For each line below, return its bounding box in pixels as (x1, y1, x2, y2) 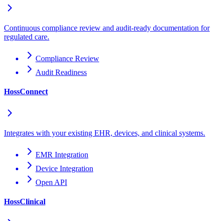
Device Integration (36, 164, 93, 173)
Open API (36, 178, 67, 186)
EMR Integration (36, 150, 88, 159)
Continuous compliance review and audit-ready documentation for (4, 24, 210, 33)
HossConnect (4, 87, 48, 96)
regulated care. (4, 33, 49, 41)
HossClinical (4, 197, 45, 206)
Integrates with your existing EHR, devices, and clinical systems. (4, 128, 205, 137)
